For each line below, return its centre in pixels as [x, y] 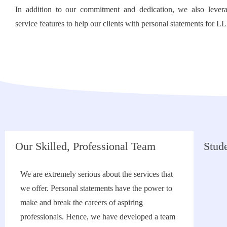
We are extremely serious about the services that [97, 174]
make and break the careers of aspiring [82, 202]
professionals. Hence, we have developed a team [98, 216]
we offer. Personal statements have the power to [96, 188]
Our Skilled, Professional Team [85, 146]
